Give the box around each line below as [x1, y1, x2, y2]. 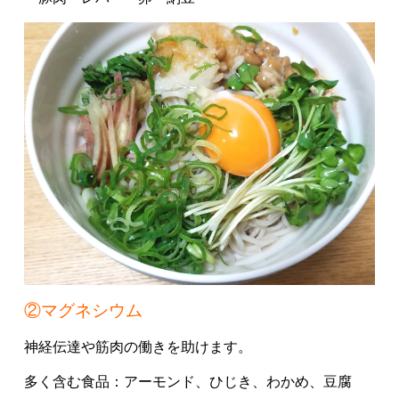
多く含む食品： [24, 374, 124, 390]
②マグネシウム [24, 301, 142, 321]
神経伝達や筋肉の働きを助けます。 [24, 339, 252, 355]
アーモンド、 [124, 374, 209, 390]
